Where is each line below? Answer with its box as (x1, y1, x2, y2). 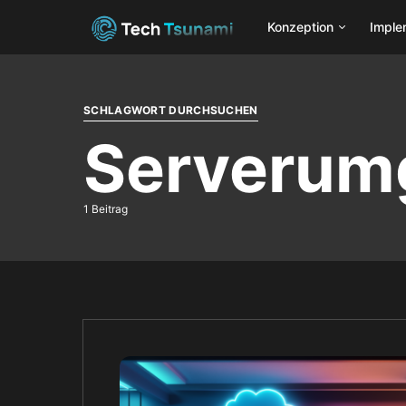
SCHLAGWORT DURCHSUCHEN (83, 103, 258, 117)
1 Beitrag (83, 202, 128, 216)
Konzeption (266, 19, 333, 34)
